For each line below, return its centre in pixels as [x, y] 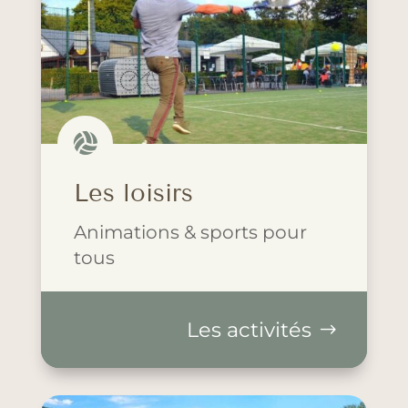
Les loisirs [133, 194]
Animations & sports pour [190, 232]
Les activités [250, 330]
